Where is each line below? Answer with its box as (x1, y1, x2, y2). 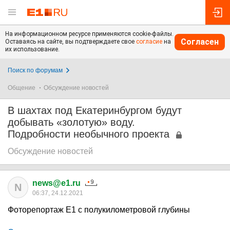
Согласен (181, 36, 219, 47)
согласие (136, 38, 162, 45)
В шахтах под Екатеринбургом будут (8, 105, 182, 116)
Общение (8, 84, 35, 91)
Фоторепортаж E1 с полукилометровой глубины (8, 205, 190, 214)
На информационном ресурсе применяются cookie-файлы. (5, 30, 174, 37)
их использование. (5, 46, 60, 53)
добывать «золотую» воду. (8, 117, 135, 128)
